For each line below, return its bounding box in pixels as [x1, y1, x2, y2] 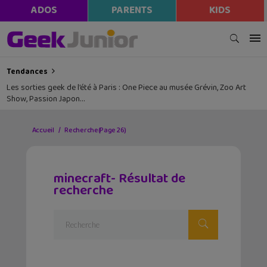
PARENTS [111, 2, 153, 18]
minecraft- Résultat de [54, 168, 185, 190]
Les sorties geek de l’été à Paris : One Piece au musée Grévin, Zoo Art [7, 81, 247, 95]
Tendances [7, 66, 48, 78]
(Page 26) [98, 124, 126, 136]
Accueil [32, 124, 54, 136]
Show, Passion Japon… [7, 92, 85, 106]
